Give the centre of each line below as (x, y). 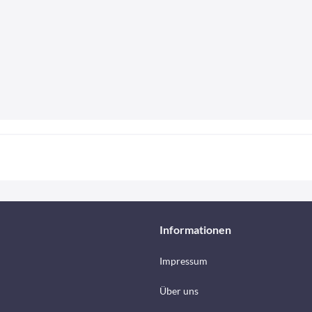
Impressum (184, 261)
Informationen (195, 229)
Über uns (179, 291)
